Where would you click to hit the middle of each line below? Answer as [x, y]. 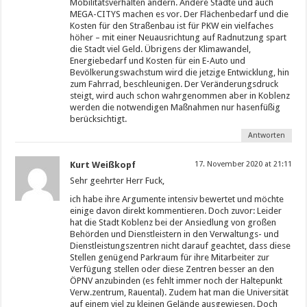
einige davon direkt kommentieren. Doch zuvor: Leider [176, 211]
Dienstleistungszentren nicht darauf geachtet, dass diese [181, 246]
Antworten [266, 135]
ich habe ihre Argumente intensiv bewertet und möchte [177, 199]
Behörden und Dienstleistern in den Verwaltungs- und [175, 234]
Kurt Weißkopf [103, 165]
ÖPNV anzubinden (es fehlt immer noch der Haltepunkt [176, 281]
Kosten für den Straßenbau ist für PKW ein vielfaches [172, 26]
